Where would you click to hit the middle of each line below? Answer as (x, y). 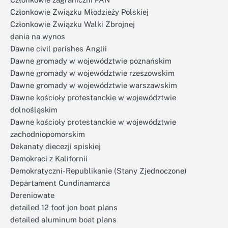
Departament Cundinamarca (60, 183)
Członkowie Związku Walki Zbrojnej (73, 24)
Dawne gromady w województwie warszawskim (94, 85)
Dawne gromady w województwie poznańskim (91, 61)
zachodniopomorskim (48, 134)
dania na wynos (38, 36)
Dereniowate (32, 195)
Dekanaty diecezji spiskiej (55, 146)
